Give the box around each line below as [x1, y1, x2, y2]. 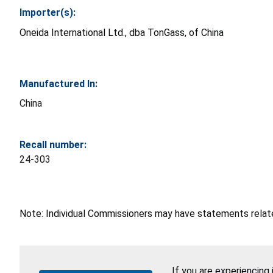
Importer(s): [19, 6, 76, 18]
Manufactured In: [19, 77, 97, 90]
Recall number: [19, 138, 87, 151]
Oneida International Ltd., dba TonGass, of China [19, 26, 224, 38]
